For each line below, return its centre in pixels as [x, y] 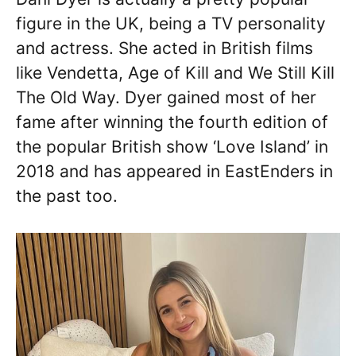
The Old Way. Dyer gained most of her [166, 97]
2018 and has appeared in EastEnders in [174, 171]
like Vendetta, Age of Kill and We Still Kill [175, 72]
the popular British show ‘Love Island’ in [172, 146]
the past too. [67, 195]
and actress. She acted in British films [164, 48]
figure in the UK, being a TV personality [171, 23]
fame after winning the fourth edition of [172, 122]
